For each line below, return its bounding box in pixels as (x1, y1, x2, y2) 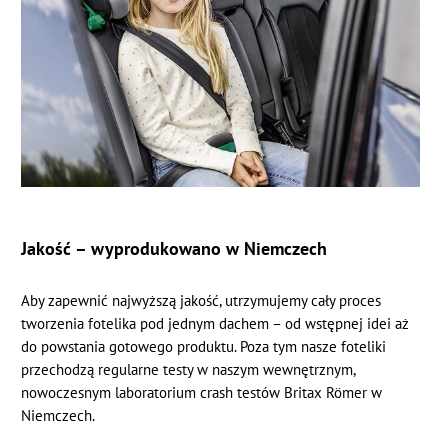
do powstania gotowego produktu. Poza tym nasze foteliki (21, 336, 387, 356)
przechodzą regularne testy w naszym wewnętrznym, (21, 359, 356, 379)
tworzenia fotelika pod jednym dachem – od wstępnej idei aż (21, 313, 410, 333)
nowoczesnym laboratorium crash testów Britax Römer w (21, 382, 383, 402)
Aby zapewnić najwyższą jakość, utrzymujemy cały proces (21, 290, 382, 310)
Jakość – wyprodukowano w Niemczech (21, 235, 328, 260)
